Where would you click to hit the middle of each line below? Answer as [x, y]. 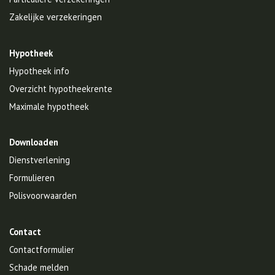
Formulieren [32, 178]
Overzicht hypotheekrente [61, 89]
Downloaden [34, 142]
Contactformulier [42, 250]
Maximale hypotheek [49, 107]
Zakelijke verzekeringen [56, 17]
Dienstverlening [40, 160]
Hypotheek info [39, 71]
